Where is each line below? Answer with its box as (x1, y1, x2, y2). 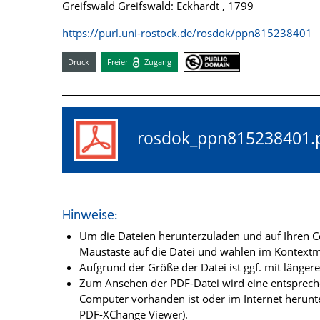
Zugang (142, 56, 172, 67)
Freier (107, 56, 131, 67)
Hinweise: (62, 205, 117, 227)
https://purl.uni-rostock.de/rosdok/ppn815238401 (62, 26, 312, 40)
